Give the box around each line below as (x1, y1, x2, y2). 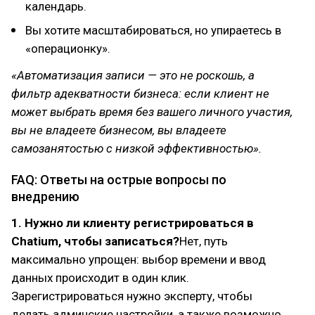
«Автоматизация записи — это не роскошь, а (11, 68, 255, 82)
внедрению (11, 189, 79, 204)
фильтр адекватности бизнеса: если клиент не (11, 86, 269, 101)
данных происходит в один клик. (11, 271, 189, 285)
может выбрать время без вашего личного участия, (11, 105, 292, 119)
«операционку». (25, 41, 110, 56)
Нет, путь (179, 234, 228, 248)
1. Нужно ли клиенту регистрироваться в (11, 216, 254, 230)
